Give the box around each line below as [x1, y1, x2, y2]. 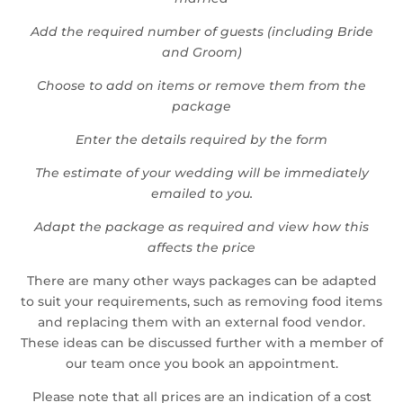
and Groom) [161, 44, 242, 60]
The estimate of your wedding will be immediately [34, 165, 369, 181]
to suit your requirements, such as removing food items [21, 293, 382, 309]
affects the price [148, 239, 255, 255]
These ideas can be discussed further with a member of [20, 335, 383, 351]
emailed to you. [150, 185, 253, 201]
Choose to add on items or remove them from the [37, 77, 366, 94]
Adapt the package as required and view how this [34, 219, 369, 235]
